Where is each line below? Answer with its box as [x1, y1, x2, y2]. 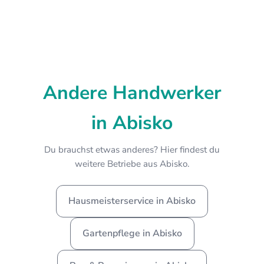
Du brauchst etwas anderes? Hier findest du [44, 143, 220, 156]
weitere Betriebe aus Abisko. [75, 157, 189, 170]
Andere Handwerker [42, 80, 222, 105]
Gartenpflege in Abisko [82, 226, 182, 240]
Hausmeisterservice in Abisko [68, 194, 196, 207]
